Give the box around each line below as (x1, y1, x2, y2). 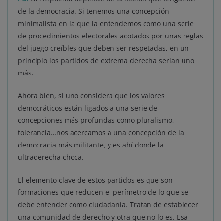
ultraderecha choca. (18, 152, 84, 162)
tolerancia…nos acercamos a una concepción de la (18, 128, 184, 138)
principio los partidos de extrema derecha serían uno (18, 56, 194, 66)
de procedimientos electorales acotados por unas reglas (18, 31, 203, 41)
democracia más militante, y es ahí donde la (18, 140, 164, 150)
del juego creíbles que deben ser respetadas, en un (18, 43, 189, 53)
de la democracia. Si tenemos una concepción (18, 6, 169, 16)
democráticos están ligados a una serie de (18, 103, 157, 113)
